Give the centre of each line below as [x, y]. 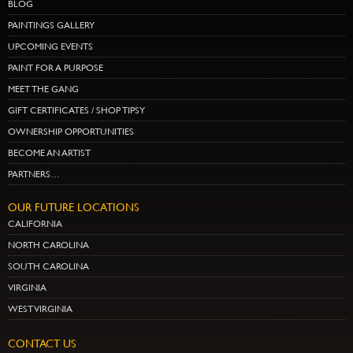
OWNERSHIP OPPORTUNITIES [71, 132]
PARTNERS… [34, 175]
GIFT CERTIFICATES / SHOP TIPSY [76, 111]
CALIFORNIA [35, 224]
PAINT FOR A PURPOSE [56, 68]
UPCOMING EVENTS [50, 47]
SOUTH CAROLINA [48, 267]
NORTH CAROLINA [48, 245]
